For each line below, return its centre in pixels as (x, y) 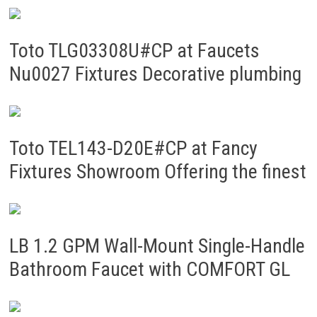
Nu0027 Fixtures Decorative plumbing (155, 74)
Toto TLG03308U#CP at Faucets (134, 51)
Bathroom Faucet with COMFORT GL (149, 269)
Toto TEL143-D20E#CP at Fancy (133, 148)
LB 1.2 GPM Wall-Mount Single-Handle (157, 246)
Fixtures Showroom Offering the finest (157, 172)
